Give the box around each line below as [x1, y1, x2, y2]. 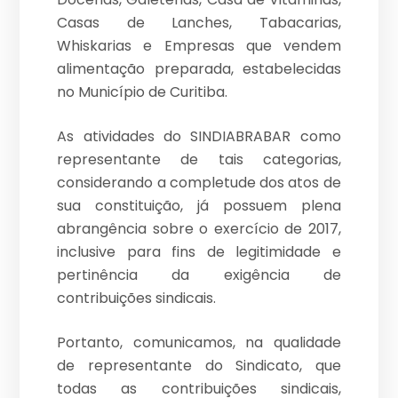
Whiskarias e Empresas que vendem [57, 36, 341, 57]
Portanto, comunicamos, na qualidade [57, 332, 341, 354]
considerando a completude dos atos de [57, 172, 341, 194]
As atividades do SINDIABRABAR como [57, 126, 341, 147]
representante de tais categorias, [57, 149, 341, 171]
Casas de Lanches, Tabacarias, [57, 12, 341, 34]
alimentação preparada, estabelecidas [57, 59, 341, 80]
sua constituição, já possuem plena [57, 195, 341, 217]
